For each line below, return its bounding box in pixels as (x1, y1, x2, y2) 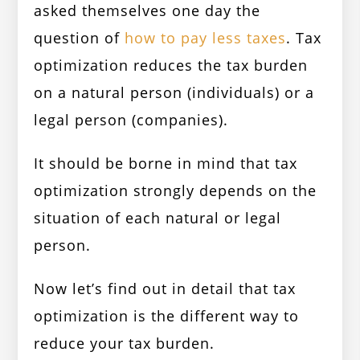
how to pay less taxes (125, 28, 287, 48)
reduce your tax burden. (34, 333, 215, 354)
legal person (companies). (34, 110, 229, 130)
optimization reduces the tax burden (34, 55, 309, 76)
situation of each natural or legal (34, 208, 282, 228)
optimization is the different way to (34, 306, 300, 326)
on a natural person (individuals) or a (34, 83, 315, 103)
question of (34, 28, 125, 48)
